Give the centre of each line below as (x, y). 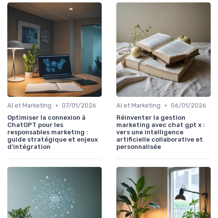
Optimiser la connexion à (46, 118)
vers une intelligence (150, 132)
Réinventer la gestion (151, 118)
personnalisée (139, 147)
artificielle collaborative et (160, 140)
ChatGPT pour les (35, 125)
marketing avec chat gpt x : (161, 125)
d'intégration (29, 147)
